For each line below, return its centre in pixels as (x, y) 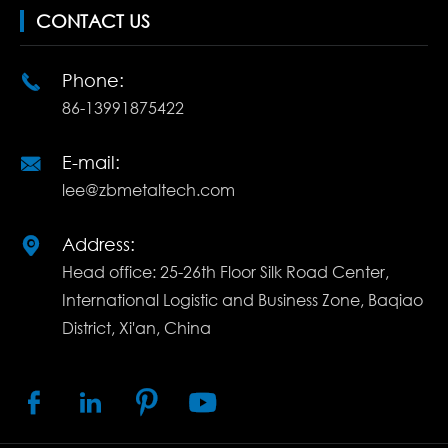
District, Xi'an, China (136, 328)
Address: (98, 244)
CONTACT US (93, 21)
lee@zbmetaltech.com (148, 190)
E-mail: (91, 162)
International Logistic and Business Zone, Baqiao (242, 300)
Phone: (93, 80)
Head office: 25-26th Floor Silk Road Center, (225, 272)
